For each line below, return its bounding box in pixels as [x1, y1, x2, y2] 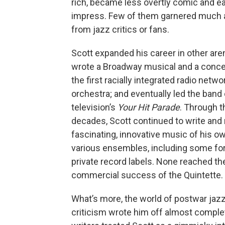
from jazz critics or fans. [71, 24, 169, 35]
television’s [71, 102, 118, 113]
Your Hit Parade [118, 102, 180, 113]
